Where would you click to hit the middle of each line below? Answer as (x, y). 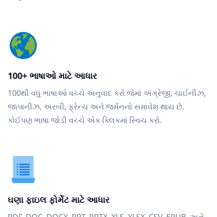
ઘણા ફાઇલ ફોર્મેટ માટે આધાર (59, 200)
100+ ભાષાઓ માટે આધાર (52, 76)
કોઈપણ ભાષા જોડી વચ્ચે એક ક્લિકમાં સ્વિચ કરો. (85, 120)
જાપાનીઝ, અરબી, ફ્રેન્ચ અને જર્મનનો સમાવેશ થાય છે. (96, 107)
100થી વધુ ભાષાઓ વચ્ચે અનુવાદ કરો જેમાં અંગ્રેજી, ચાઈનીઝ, (107, 93)
